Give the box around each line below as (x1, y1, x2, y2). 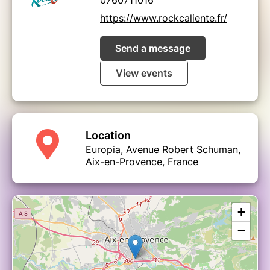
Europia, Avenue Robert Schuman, (86, 143, 240, 155)
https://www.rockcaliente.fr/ (100, 11, 227, 24)
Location (86, 128, 131, 142)
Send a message (115, 42, 190, 54)
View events (116, 66, 172, 79)
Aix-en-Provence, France (86, 155, 198, 168)
